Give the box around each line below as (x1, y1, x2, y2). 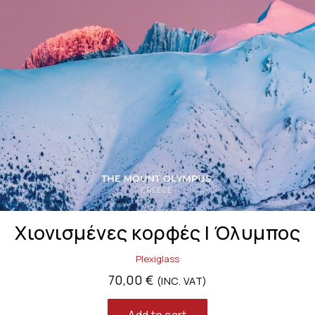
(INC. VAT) (156, 274, 207, 288)
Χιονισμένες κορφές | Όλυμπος (15, 219, 300, 246)
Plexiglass (136, 252, 179, 266)
